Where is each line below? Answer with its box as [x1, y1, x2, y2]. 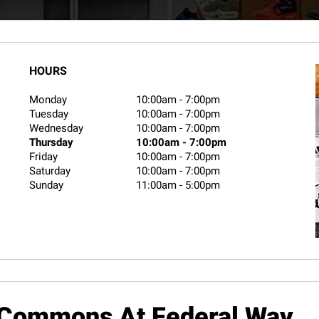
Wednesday [29, 122, 84, 135]
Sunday [29, 179, 64, 192]
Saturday [29, 164, 71, 177]
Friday [29, 150, 58, 163]
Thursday [29, 136, 74, 149]
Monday [29, 93, 68, 106]
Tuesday [29, 108, 69, 120]
